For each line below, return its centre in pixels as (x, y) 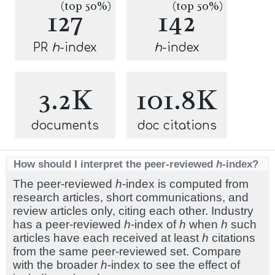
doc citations (177, 126)
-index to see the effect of (174, 265)
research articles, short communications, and (131, 198)
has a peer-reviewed (68, 225)
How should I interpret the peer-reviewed (115, 164)
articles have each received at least (107, 238)
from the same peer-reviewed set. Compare (127, 252)
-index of (155, 225)
